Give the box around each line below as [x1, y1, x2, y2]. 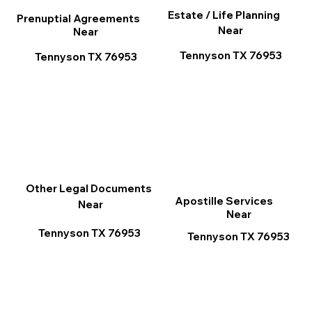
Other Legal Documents [25, 181, 152, 195]
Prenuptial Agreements [17, 11, 141, 25]
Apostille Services [175, 194, 274, 208]
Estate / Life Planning [167, 8, 280, 22]
